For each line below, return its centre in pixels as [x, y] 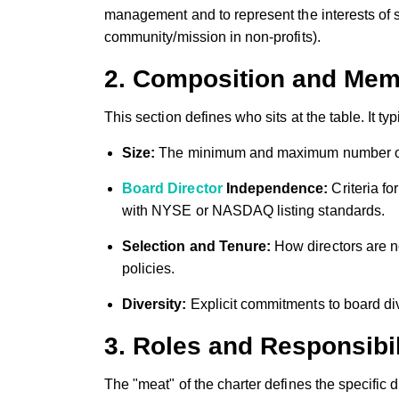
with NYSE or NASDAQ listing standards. [253, 210]
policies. [149, 268]
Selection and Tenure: [197, 246]
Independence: [275, 188]
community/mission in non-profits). [212, 37]
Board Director [172, 188]
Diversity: [155, 304]
